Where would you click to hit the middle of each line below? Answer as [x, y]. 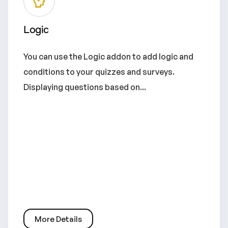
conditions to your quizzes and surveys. [99, 72]
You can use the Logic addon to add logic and [108, 56]
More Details [58, 219]
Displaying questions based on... [85, 87]
